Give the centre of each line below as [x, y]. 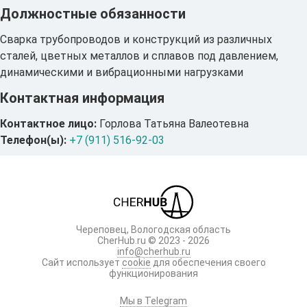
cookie [136, 262]
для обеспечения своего [208, 262]
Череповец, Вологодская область [153, 230]
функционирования [153, 273]
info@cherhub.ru [153, 251]
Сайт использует [82, 262]
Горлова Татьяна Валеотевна [173, 123]
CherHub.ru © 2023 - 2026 [153, 241]
